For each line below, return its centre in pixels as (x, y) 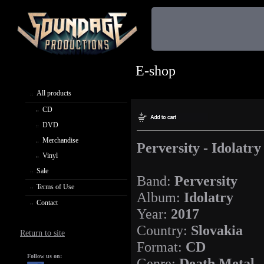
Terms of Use (55, 187)
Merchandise (60, 140)
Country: (164, 230)
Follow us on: (44, 256)
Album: (160, 197)
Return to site (43, 233)
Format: (161, 247)
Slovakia (217, 230)
